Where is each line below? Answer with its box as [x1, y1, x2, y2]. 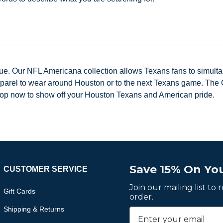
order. [129, 192, 153, 202]
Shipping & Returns [3, 205, 64, 214]
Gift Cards [3, 187, 35, 196]
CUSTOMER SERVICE [3, 165, 88, 174]
